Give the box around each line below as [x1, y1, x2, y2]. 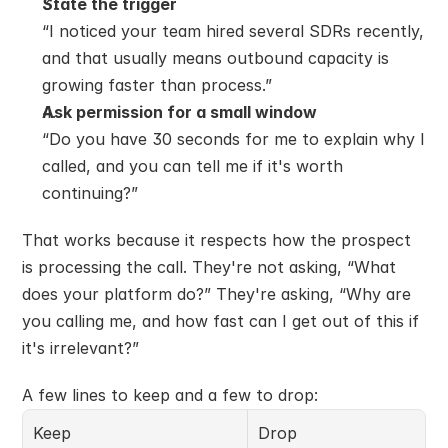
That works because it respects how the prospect [22, 230, 411, 251]
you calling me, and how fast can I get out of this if [22, 311, 419, 332]
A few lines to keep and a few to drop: [22, 385, 318, 406]
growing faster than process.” [42, 75, 272, 96]
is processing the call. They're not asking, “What [22, 257, 396, 278]
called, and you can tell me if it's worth [42, 156, 343, 177]
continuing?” [42, 183, 138, 204]
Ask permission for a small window [42, 102, 317, 123]
